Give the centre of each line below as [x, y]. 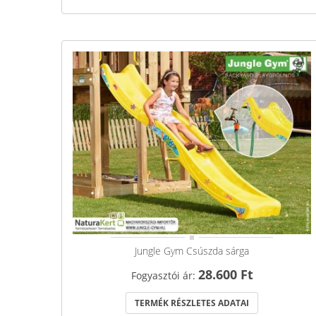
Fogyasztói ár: [164, 276]
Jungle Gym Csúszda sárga [192, 251]
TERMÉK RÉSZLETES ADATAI [192, 303]
